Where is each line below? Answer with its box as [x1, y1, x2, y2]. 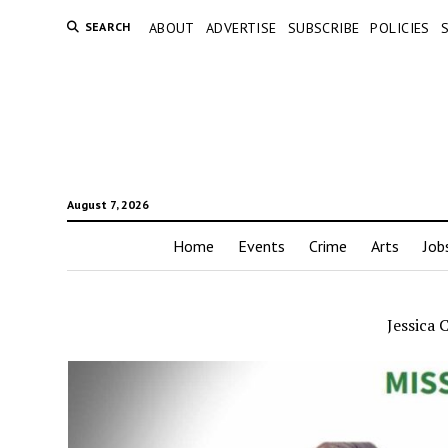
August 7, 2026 [66, 197, 149, 213]
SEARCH [84, 19, 131, 34]
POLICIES [370, 19, 430, 37]
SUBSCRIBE [287, 19, 360, 37]
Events [237, 236, 285, 257]
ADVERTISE [205, 19, 277, 37]
